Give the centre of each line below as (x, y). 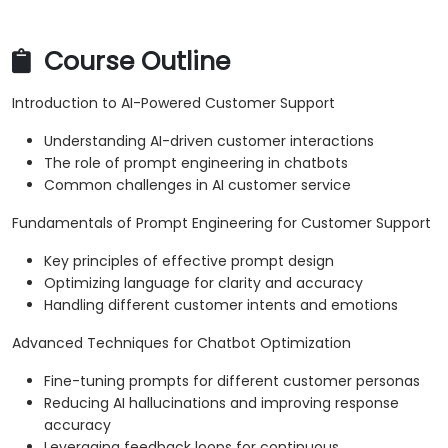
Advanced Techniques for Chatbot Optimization (181, 343)
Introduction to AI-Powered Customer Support (173, 103)
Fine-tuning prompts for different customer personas (232, 381)
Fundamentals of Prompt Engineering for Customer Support (221, 223)
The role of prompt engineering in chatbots (196, 163)
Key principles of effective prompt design (189, 261)
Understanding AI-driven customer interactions (209, 141)
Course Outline (133, 62)
